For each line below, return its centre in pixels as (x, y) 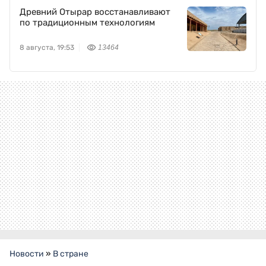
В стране (71, 254)
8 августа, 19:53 (47, 48)
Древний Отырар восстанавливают (95, 12)
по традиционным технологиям (87, 23)
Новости (27, 254)
